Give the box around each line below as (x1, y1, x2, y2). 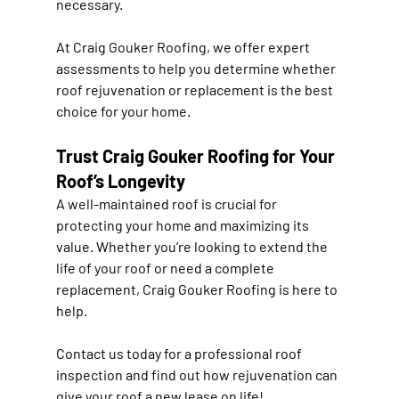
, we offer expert (206, 37, 313, 55)
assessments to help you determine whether (55, 59, 338, 77)
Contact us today (55, 344, 161, 362)
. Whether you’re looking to (89, 237, 259, 255)
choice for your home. (55, 102, 191, 119)
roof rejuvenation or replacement (55, 80, 265, 98)
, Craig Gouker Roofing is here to (135, 280, 340, 297)
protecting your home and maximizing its (55, 216, 312, 233)
